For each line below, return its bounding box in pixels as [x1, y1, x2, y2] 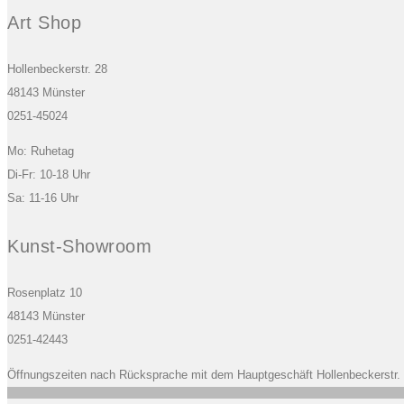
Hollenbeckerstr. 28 [7, 62, 107, 77]
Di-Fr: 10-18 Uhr [7, 168, 90, 182]
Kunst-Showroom [7, 235, 151, 256]
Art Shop [7, 12, 81, 32]
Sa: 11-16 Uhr [7, 191, 78, 206]
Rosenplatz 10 [7, 286, 82, 300]
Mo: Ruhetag [7, 144, 74, 159]
